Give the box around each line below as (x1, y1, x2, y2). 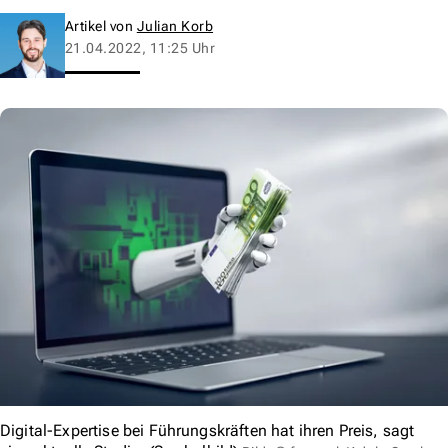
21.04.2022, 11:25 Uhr (65, 39, 216, 56)
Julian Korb (136, 17, 214, 34)
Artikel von (65, 17, 137, 34)
